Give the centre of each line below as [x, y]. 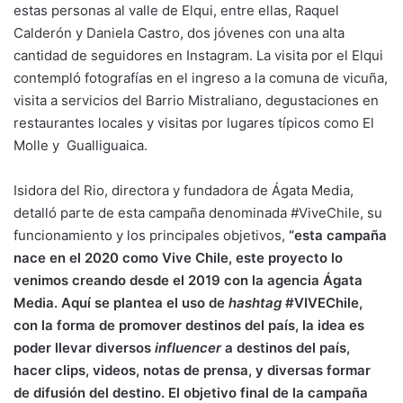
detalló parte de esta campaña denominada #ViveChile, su [198, 213]
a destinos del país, [286, 348]
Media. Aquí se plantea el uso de [121, 303]
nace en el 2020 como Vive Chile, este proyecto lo [178, 258]
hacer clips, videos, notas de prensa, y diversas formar [192, 371]
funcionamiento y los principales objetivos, [151, 236]
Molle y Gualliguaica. [81, 146]
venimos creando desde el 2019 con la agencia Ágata [188, 281]
